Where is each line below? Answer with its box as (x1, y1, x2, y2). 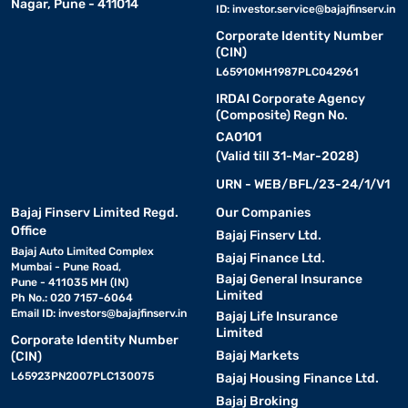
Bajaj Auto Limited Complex (11, 244, 154, 258)
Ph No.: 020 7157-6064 (11, 291, 133, 304)
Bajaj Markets (215, 347, 299, 363)
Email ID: (11, 306, 58, 320)
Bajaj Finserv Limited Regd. (11, 204, 178, 220)
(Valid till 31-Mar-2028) (215, 148, 359, 164)
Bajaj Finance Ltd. (215, 250, 325, 266)
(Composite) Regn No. (215, 107, 348, 123)
